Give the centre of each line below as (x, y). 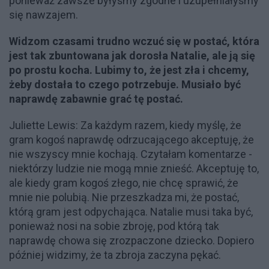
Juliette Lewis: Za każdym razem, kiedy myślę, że (125, 125)
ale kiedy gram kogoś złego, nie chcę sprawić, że (124, 183)
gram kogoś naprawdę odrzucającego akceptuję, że (131, 140)
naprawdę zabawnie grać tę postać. (96, 99)
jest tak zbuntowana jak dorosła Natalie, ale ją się (132, 56)
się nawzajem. (44, 15)
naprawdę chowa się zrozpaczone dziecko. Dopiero (131, 240)
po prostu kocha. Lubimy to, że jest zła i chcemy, (129, 70)
